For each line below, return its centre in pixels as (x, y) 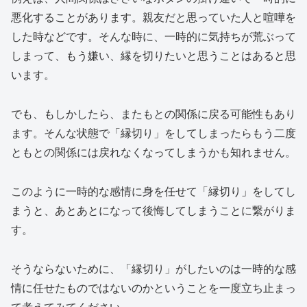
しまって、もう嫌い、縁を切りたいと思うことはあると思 (153, 56)
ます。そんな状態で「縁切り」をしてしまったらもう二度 (153, 133)
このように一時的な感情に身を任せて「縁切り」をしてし (153, 191)
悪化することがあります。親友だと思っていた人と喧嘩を (153, 17)
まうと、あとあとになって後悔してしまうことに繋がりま (153, 210)
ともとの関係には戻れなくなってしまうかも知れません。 (153, 152)
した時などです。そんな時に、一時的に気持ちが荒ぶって (153, 36)
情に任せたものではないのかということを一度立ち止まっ (153, 287)
